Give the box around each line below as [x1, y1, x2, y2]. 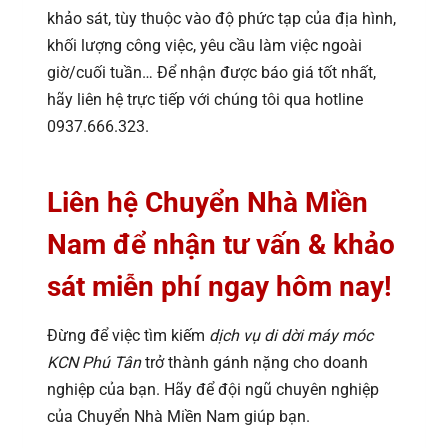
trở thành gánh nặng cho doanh [141, 353, 368, 373]
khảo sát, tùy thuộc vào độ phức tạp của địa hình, [47, 9, 396, 29]
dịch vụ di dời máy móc [209, 326, 373, 346]
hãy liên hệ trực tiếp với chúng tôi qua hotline [47, 90, 363, 110]
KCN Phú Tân [47, 353, 141, 373]
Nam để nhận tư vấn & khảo [47, 228, 395, 262]
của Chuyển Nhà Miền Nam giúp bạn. [47, 407, 310, 427]
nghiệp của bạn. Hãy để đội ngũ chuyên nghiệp [47, 380, 379, 400]
